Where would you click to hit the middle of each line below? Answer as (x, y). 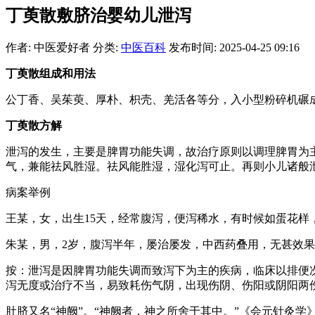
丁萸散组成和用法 (51, 73)
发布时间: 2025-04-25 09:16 (234, 47)
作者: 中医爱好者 (48, 47)
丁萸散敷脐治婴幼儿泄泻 (98, 15)
